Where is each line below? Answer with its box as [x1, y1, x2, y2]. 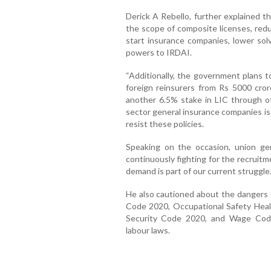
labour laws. [125, 225, 170, 236]
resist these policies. [125, 119, 204, 129]
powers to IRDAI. [125, 47, 192, 58]
